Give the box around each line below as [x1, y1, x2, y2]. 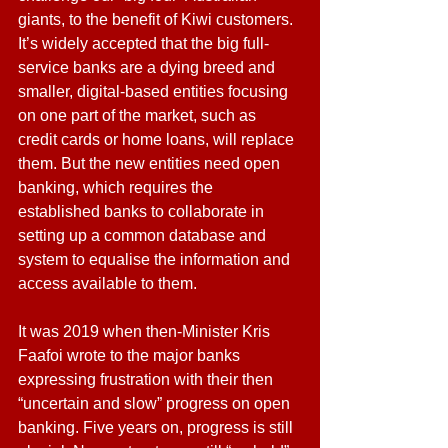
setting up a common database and [18, 227, 270, 244]
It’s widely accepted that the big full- [18, 35, 269, 52]
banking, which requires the [18, 179, 217, 196]
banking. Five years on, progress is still [18, 419, 297, 436]
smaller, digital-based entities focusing [18, 83, 292, 100]
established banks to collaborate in [18, 203, 268, 220]
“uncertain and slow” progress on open [18, 395, 294, 412]
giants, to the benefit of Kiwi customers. [18, 11, 297, 28]
